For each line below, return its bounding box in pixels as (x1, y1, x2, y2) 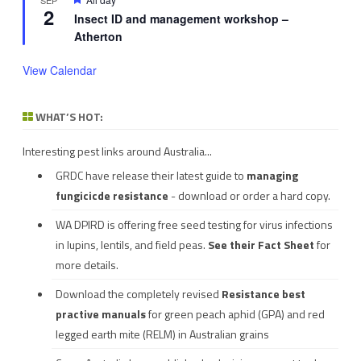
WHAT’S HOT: (33, 107, 103, 125)
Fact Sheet (258, 235, 314, 253)
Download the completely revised (56, 284, 222, 302)
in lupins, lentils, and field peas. (56, 235, 208, 253)
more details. (56, 255, 118, 273)
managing (247, 166, 298, 184)
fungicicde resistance (56, 186, 168, 204)
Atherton (74, 27, 122, 44)
